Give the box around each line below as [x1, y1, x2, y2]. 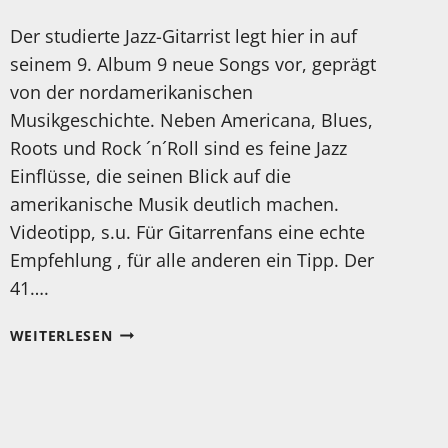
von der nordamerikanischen [9, 79, 253, 104]
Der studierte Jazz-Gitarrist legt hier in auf [9, 23, 357, 48]
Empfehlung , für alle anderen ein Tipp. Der [9, 247, 374, 272]
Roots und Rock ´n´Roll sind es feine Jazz [9, 135, 347, 160]
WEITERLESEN [9, 325, 113, 345]
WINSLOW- [111, 389, 194, 409]
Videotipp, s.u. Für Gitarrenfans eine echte [9, 219, 365, 244]
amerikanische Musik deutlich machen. [9, 191, 339, 216]
